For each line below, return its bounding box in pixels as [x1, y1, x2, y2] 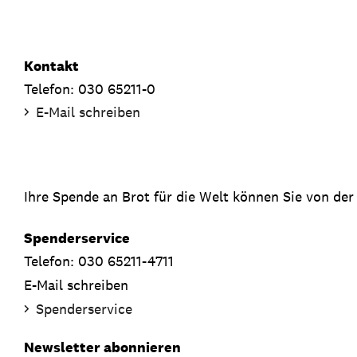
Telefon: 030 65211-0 [24, 80, 155, 98]
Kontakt [24, 57, 79, 75]
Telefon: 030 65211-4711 [24, 252, 174, 270]
